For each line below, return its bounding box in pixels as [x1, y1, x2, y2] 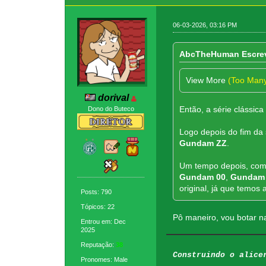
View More [185, 75, 228, 85]
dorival [98, 93, 129, 103]
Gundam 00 [179, 172, 226, 182]
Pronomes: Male [81, 255, 128, 263]
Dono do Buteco [87, 105, 134, 113]
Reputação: [81, 240, 116, 248]
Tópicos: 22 [81, 202, 115, 210]
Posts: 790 [81, 188, 112, 195]
